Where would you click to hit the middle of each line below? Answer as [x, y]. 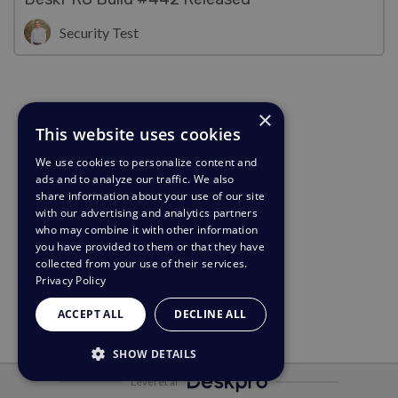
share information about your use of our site [151, 196]
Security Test [99, 32]
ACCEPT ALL [91, 314]
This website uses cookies [138, 134]
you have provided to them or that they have [150, 247]
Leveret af [155, 382]
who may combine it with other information [147, 230]
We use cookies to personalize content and [147, 162]
